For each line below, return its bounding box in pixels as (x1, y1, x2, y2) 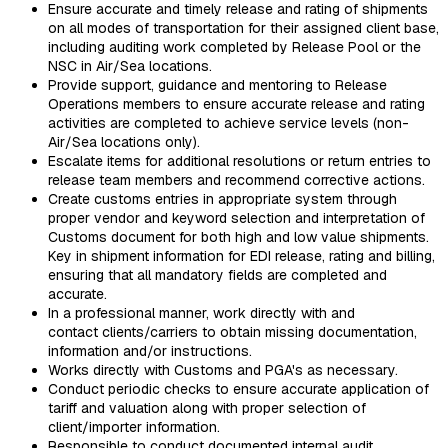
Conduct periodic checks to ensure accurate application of (48, 379, 429, 398)
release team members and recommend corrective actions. (48, 170, 425, 189)
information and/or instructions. (48, 341, 252, 360)
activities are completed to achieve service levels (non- (48, 113, 409, 132)
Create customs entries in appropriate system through (48, 189, 397, 208)
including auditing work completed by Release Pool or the (48, 37, 421, 56)
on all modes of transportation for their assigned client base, (48, 18, 439, 37)
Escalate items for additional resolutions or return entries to (48, 151, 431, 170)
